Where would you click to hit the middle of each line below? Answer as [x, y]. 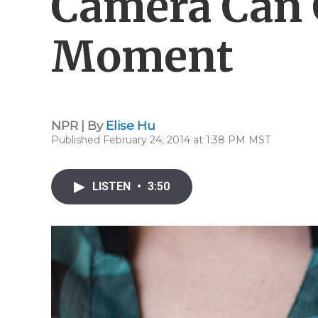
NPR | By [78, 126]
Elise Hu [131, 126]
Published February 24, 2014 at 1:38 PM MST [161, 140]
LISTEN [113, 186]
